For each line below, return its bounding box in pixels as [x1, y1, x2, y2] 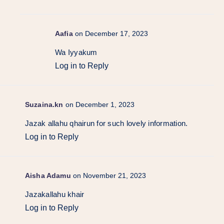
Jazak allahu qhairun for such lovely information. [25, 118, 188, 127]
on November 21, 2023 [72, 171, 146, 179]
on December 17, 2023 [74, 29, 148, 37]
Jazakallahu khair [25, 189, 84, 198]
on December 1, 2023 [65, 100, 134, 108]
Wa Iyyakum [55, 47, 97, 56]
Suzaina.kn [25, 100, 63, 108]
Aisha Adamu [25, 171, 71, 179]
